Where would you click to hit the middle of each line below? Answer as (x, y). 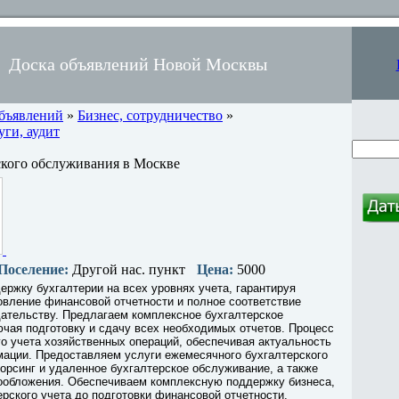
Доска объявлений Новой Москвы (138, 64)
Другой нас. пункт (127, 269)
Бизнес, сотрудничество (150, 115)
